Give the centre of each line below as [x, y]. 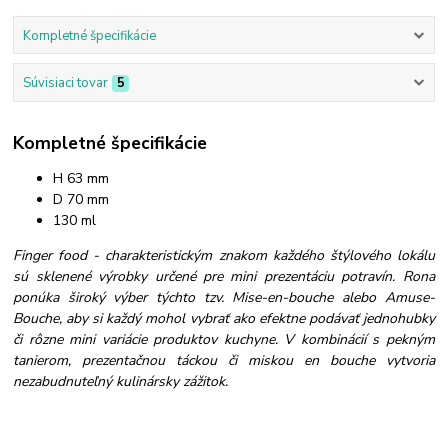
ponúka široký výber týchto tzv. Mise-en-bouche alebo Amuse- [224, 298]
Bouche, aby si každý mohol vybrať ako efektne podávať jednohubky [224, 319]
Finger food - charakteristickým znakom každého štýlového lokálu [224, 256]
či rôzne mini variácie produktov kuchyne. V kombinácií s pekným [224, 340]
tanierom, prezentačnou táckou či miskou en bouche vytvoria [224, 361]
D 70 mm [81, 200]
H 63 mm [81, 179]
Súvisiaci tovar [65, 82]
